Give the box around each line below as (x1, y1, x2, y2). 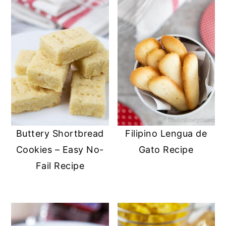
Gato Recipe (138, 144, 194, 155)
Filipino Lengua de (125, 128, 207, 139)
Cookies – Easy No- (16, 144, 104, 155)
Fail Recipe (35, 160, 85, 171)
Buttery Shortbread (16, 128, 104, 139)
